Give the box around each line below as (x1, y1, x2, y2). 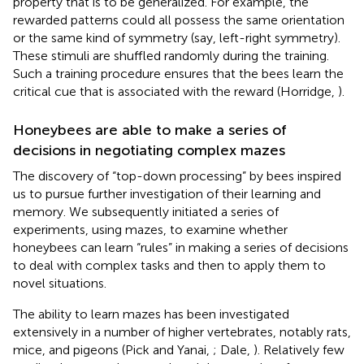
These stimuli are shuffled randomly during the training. (13, 47, 329, 63)
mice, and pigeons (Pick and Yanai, (13, 341, 213, 357)
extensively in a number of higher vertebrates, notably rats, (13, 323, 351, 340)
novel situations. (13, 275, 106, 291)
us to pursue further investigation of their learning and (13, 185, 321, 201)
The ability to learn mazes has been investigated (13, 305, 289, 322)
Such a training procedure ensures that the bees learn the (13, 65, 344, 81)
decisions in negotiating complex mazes (13, 141, 285, 159)
